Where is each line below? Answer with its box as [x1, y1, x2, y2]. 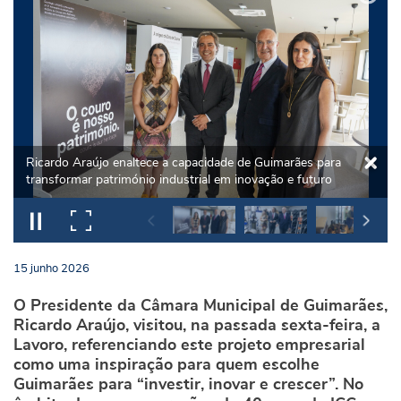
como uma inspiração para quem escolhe [13, 357, 320, 373]
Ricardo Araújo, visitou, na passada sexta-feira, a [13, 318, 380, 334]
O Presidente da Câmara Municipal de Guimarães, [13, 298, 388, 314]
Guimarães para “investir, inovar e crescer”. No [13, 377, 363, 393]
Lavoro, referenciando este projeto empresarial [13, 337, 365, 354]
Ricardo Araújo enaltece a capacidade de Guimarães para [26, 157, 341, 169]
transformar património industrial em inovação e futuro [26, 174, 332, 186]
